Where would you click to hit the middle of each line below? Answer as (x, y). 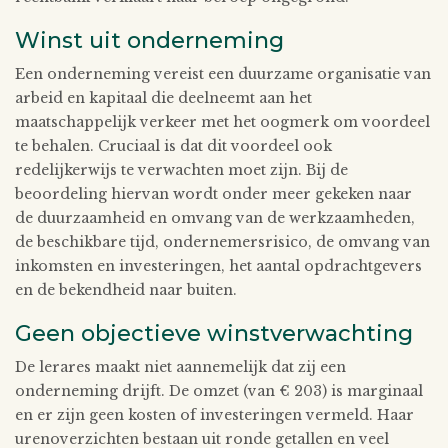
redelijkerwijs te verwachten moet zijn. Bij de (181, 169)
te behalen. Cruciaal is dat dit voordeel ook (173, 145)
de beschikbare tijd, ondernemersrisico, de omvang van (222, 241)
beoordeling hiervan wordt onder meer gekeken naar (213, 193)
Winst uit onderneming (149, 40)
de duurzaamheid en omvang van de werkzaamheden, (215, 217)
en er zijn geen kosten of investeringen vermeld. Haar (214, 414)
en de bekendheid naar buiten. (126, 289)
